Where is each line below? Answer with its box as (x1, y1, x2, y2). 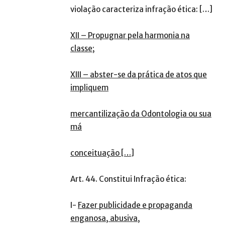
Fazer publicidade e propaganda (78, 200, 192, 210)
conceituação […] (70, 148, 134, 158)
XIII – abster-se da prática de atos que (70, 70, 207, 80)
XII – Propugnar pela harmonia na (70, 31, 190, 41)
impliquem (70, 83, 108, 93)
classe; (70, 44, 95, 54)
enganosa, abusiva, (70, 213, 140, 223)
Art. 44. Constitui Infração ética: (70, 174, 186, 184)
